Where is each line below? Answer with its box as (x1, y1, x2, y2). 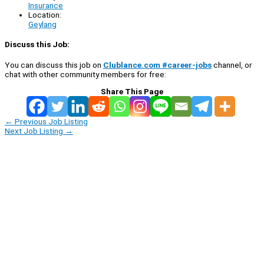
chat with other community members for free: (5, 69, 166, 79)
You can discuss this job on (5, 60, 103, 70)
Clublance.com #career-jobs (103, 60, 212, 70)
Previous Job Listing (13, 116, 88, 126)
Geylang (28, 19, 57, 29)
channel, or (212, 60, 252, 70)
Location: (28, 10, 61, 20)
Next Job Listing (5, 126, 65, 136)
